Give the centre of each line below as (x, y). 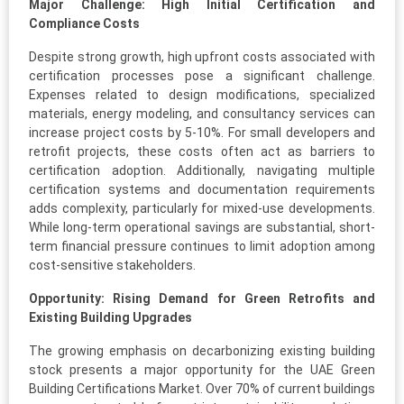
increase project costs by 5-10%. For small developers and (202, 132)
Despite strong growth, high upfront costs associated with (202, 56)
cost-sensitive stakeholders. (112, 265)
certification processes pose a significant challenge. (202, 75)
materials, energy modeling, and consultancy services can (202, 113)
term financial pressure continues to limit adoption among (202, 246)
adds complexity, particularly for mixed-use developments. (202, 208)
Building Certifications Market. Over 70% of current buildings (202, 388)
